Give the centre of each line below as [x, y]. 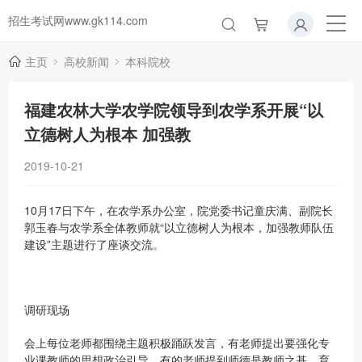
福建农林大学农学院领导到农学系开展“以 [174, 109]
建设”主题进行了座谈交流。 [94, 244]
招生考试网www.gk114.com [78, 20]
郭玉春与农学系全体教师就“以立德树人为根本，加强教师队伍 [179, 227]
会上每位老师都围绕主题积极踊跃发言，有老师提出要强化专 [177, 343]
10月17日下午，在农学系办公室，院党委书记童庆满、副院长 [179, 210]
